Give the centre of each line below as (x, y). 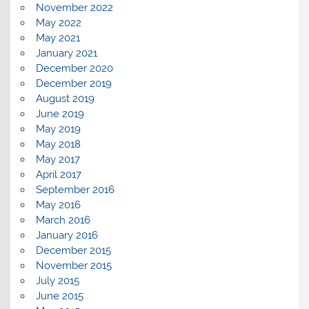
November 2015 (73, 266)
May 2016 (58, 205)
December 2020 (74, 69)
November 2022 (74, 8)
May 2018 (58, 144)
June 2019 (60, 114)
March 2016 (63, 220)
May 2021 (58, 38)
